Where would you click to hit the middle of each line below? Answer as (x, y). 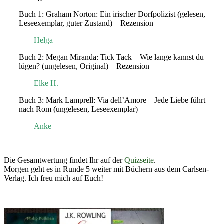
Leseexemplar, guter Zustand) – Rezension (86, 23)
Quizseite (139, 160)
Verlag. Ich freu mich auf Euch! (54, 178)
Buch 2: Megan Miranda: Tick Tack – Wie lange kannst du (111, 57)
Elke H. (46, 83)
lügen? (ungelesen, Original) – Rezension (84, 66)
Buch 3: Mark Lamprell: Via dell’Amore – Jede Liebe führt (112, 100)
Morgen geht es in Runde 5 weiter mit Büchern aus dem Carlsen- (106, 169)
